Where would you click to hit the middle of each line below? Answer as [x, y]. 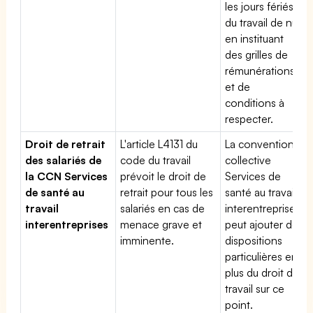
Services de [253, 176]
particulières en [262, 256]
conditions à [255, 102]
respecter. [249, 118]
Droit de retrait [66, 144]
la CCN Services [67, 176]
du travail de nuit [264, 22]
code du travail [156, 160]
